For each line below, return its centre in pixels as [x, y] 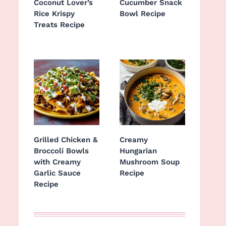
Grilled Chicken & [66, 140]
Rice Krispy [54, 14]
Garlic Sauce [57, 173]
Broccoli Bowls [61, 151]
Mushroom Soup [150, 162]
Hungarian [138, 151]
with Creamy [57, 162]
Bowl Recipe [143, 14]
